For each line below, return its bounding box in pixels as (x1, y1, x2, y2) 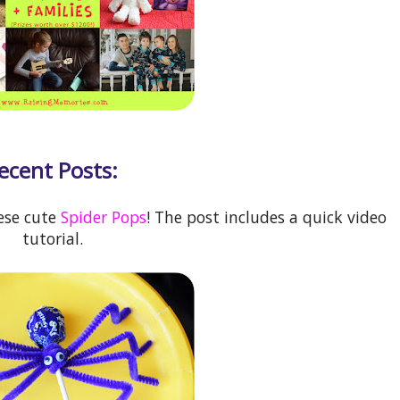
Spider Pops (60, 205, 146, 228)
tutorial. (22, 227, 83, 249)
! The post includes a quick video (146, 205, 387, 228)
